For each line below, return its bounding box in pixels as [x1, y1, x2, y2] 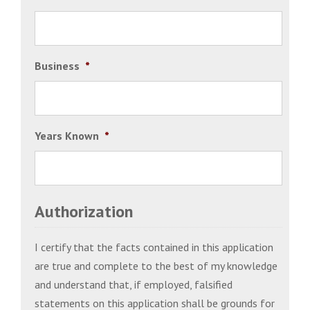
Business [35, 58, 80, 73]
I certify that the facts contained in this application [35, 239, 273, 254]
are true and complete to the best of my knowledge [35, 258, 277, 273]
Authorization [35, 200, 133, 222]
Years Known [35, 128, 99, 143]
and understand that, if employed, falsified [35, 277, 232, 291]
